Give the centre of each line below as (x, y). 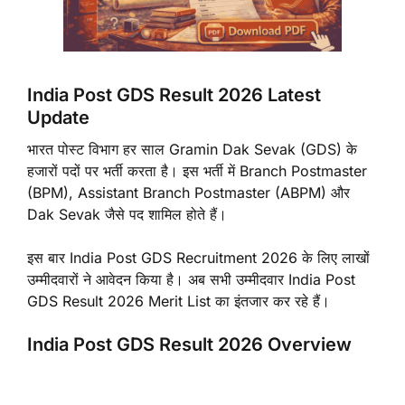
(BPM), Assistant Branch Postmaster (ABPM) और (188, 192)
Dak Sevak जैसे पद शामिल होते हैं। (127, 214)
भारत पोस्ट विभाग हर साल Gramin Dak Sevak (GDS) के (192, 149)
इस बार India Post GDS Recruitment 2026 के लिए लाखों (198, 257)
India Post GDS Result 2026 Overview (189, 344)
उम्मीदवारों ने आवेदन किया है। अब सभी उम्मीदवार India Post (191, 279)
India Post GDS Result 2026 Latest (174, 94)
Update (58, 117)
